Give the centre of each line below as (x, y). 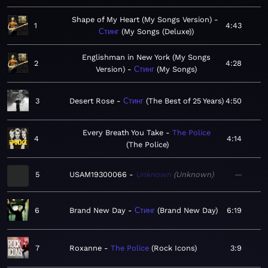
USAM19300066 (98, 175)
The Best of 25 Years (185, 101)
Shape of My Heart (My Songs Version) (141, 20)
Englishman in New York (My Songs (147, 57)
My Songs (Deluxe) (157, 32)
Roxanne (86, 248)
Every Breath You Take (123, 133)
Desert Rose (92, 101)
